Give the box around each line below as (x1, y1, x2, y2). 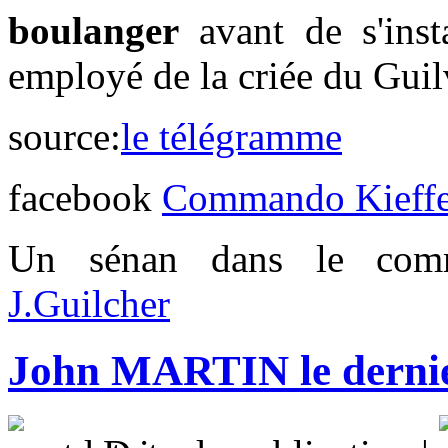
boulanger (8, 9, 179, 53)
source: (8, 115, 121, 159)
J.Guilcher (8, 282, 170, 326)
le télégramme (121, 115, 342, 159)
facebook (8, 176, 162, 220)
